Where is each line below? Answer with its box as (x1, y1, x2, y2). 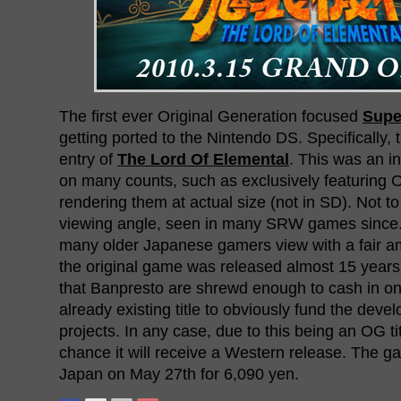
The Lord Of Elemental (117, 149, 289, 168)
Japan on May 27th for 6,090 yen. (59, 364, 299, 383)
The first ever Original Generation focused (59, 107, 363, 125)
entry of (59, 149, 117, 168)
